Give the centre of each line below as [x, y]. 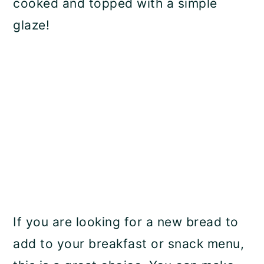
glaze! [32, 25]
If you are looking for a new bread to [126, 222]
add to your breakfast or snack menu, [129, 243]
